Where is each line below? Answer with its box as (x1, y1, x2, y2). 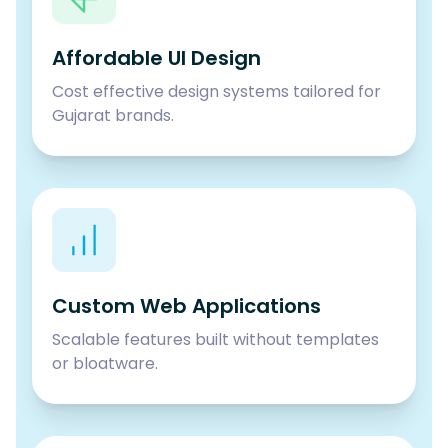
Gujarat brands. (52, 103, 174, 127)
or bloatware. (52, 351, 158, 375)
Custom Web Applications (52, 291, 321, 320)
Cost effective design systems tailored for (52, 79, 381, 103)
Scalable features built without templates (52, 327, 379, 351)
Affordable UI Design (52, 43, 261, 72)
